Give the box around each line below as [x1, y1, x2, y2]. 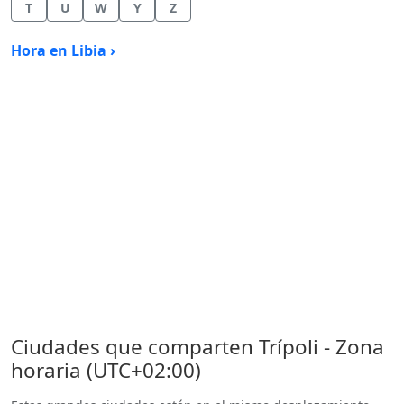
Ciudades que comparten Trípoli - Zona [11, 333, 384, 361]
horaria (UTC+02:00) [11, 356, 201, 384]
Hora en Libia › [11, 41, 115, 60]
